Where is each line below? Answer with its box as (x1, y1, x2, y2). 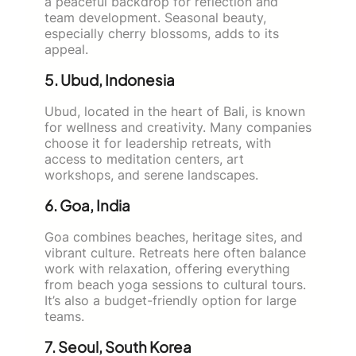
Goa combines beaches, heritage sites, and (44, 228, 303, 245)
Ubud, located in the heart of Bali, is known (44, 103, 305, 119)
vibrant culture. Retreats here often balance (44, 244, 306, 261)
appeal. (44, 41, 88, 57)
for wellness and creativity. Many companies (44, 118, 311, 135)
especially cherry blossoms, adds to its (44, 25, 279, 41)
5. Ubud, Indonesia (44, 70, 175, 89)
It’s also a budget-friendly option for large (44, 292, 296, 308)
